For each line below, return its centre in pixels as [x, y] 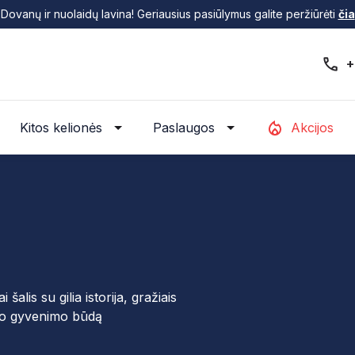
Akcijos [312, 128]
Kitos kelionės [61, 128]
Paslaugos [184, 128]
